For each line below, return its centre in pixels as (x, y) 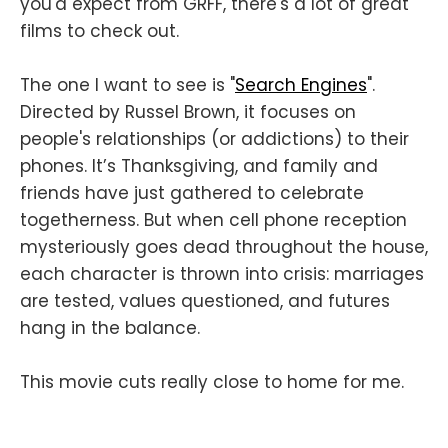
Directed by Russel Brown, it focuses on (188, 112)
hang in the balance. (110, 328)
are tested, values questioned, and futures (205, 301)
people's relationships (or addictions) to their (214, 139)
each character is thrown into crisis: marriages (222, 274)
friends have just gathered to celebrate (192, 193)
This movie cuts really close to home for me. (212, 382)
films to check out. (99, 31)
